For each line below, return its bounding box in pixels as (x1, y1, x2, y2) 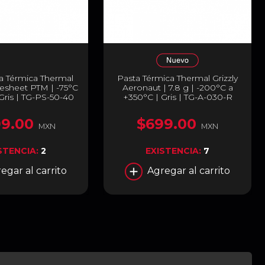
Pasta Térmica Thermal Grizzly (117, 72, 238, 83)
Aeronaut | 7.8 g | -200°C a (122, 82, 233, 93)
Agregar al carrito (147, 164, 231, 176)
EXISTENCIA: (146, 145, 204, 156)
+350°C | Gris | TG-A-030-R (122, 91, 232, 102)
